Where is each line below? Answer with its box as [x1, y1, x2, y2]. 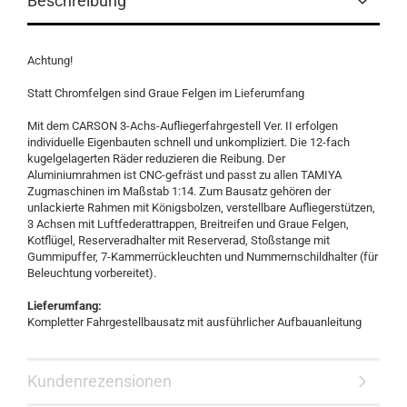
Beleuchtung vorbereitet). [27, 266, 156, 280]
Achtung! [27, 54, 73, 67]
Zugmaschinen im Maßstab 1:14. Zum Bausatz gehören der [27, 184, 331, 198]
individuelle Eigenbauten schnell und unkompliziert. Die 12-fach [27, 135, 350, 149]
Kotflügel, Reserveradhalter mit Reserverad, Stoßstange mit [27, 233, 330, 247]
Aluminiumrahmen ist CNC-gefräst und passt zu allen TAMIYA [27, 168, 342, 182]
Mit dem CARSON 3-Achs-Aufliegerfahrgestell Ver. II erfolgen [27, 119, 338, 133]
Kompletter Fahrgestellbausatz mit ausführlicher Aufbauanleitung [27, 315, 362, 329]
